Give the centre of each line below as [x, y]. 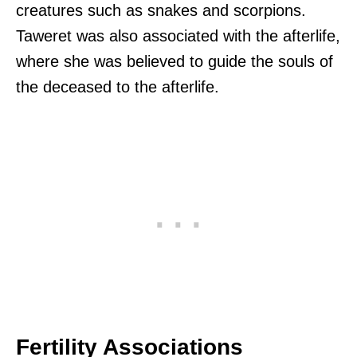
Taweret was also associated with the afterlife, [178, 35]
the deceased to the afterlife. [118, 86]
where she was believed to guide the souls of [175, 61]
